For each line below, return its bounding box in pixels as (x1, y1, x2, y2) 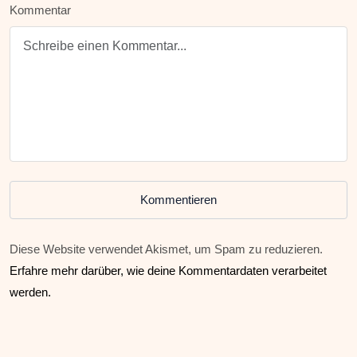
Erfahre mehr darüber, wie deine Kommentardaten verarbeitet (10, 264, 327, 278)
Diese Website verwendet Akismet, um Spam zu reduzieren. (10, 242, 323, 257)
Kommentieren (140, 193, 217, 207)
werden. (10, 285, 51, 300)
